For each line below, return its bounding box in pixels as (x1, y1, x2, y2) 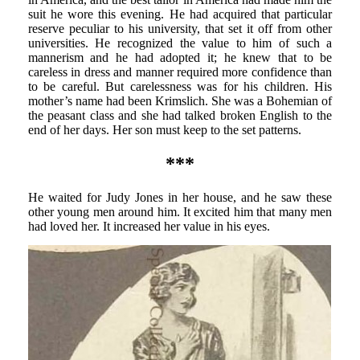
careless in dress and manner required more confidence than (27, 64, 333, 79)
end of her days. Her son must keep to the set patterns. (27, 122, 301, 137)
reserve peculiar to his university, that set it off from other (27, 21, 333, 35)
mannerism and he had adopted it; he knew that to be (27, 50, 333, 64)
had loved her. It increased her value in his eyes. (27, 219, 270, 234)
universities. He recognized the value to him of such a (27, 35, 333, 50)
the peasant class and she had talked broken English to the (27, 108, 333, 122)
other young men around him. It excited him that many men (27, 205, 333, 219)
